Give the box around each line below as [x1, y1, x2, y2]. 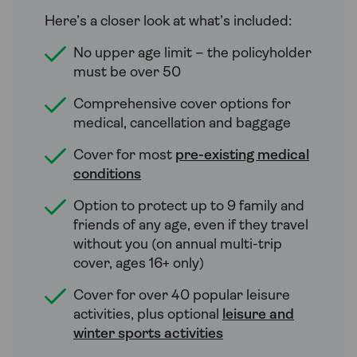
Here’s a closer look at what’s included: [45, 14, 292, 29]
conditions [73, 167, 141, 182]
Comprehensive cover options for [73, 96, 291, 112]
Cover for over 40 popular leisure [73, 288, 290, 304]
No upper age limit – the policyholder [73, 45, 312, 61]
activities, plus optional [73, 307, 222, 323]
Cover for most [73, 147, 175, 163]
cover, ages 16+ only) [73, 256, 204, 272]
